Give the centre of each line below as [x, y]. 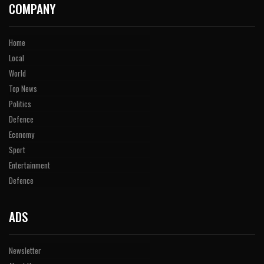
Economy [22, 135]
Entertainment [29, 165]
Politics [20, 104]
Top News [23, 89]
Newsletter [25, 251]
